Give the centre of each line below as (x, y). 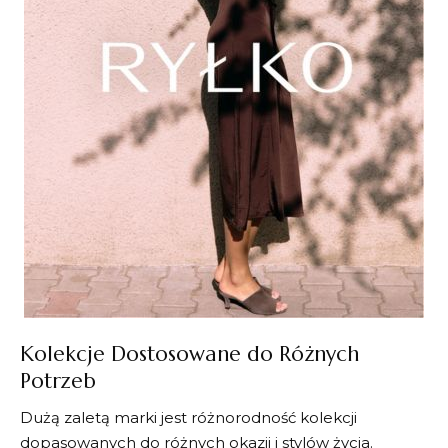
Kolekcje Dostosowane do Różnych (189, 353)
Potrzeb (58, 380)
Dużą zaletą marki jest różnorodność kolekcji (188, 417)
